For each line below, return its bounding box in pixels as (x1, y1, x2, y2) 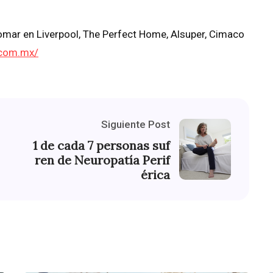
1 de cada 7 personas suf (33, 138, 170, 154)
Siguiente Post (101, 118, 170, 131)
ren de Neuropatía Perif (35, 152, 170, 168)
